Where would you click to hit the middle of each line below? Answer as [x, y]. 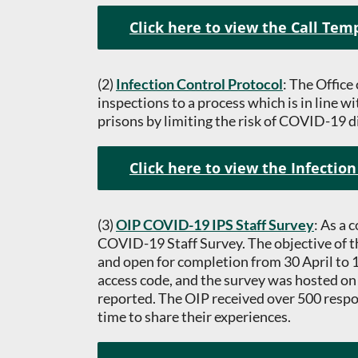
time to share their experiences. [194, 316]
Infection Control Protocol [199, 84]
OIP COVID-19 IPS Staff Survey [215, 225]
